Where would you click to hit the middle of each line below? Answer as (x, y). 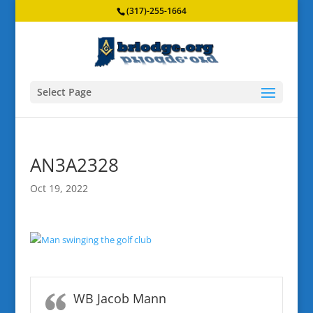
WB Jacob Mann (119, 298)
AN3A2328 (74, 165)
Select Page (64, 92)
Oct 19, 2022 (59, 188)
